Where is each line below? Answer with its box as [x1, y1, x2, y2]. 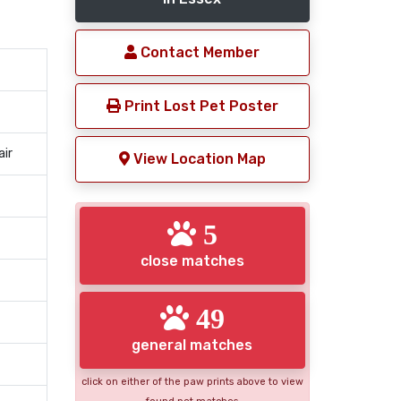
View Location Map [129, 150, 266, 168]
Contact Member [137, 44, 260, 61]
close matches [140, 252, 244, 269]
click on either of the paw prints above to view [81, 376, 303, 388]
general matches [132, 337, 253, 354]
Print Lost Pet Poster [120, 97, 278, 115]
